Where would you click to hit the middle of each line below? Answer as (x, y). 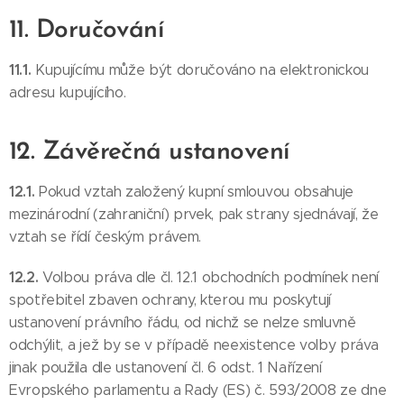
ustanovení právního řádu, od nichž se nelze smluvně (183, 322)
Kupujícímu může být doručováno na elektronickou (202, 70)
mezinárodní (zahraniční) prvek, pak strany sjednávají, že (194, 214)
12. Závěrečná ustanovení (149, 152)
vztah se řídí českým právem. (106, 237)
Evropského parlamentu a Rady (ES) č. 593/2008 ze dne (198, 390)
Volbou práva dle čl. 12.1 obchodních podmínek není (211, 277)
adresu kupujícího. (68, 92)
